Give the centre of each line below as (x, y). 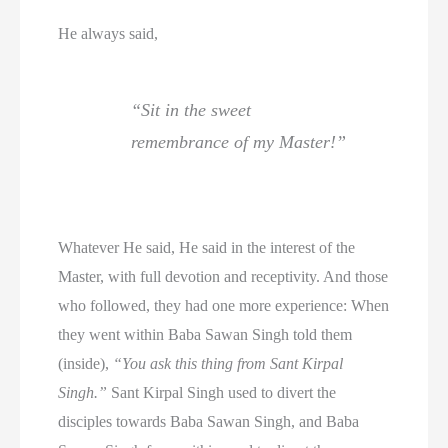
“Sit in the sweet (191, 110)
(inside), (86, 363)
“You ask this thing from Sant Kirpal (228, 363)
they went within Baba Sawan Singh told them (205, 334)
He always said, (108, 33)
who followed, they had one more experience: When (224, 305)
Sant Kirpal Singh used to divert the (222, 392)
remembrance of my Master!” (239, 142)
